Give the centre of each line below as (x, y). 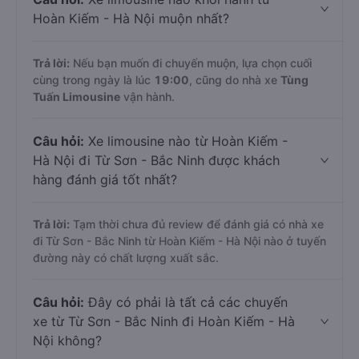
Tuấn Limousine (77, 97)
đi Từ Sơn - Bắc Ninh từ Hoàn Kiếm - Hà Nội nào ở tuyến (179, 241)
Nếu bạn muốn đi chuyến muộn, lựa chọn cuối (191, 63)
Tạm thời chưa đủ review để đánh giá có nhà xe (197, 224)
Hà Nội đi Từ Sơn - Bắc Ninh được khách (156, 160)
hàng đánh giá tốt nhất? (105, 179)
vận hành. (147, 97)
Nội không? (67, 341)
